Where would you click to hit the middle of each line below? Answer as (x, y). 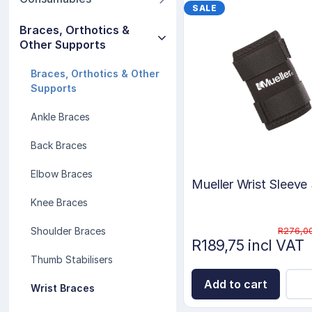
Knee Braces (60, 202)
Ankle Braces (61, 117)
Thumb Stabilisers (72, 259)
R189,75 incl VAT (248, 245)
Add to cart (236, 284)
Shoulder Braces (69, 231)
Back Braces (59, 145)
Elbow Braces (62, 174)
